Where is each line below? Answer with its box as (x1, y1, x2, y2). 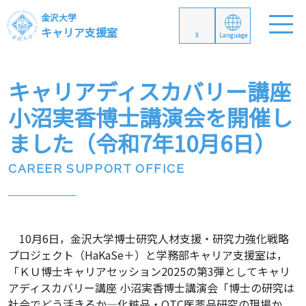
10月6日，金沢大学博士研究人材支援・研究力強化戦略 (8, 230, 289, 247)
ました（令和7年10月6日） (8, 127, 276, 159)
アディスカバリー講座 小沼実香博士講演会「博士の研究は (8, 279, 294, 296)
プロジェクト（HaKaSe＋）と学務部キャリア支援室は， (8, 247, 288, 264)
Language (219, 31, 247, 40)
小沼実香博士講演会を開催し (8, 101, 292, 133)
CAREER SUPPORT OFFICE (8, 161, 185, 176)
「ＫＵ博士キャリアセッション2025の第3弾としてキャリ (8, 263, 290, 280)
